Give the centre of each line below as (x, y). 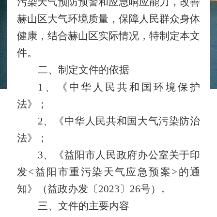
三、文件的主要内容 (83, 206)
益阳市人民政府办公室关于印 (132, 155)
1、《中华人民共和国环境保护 (119, 87)
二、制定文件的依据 (83, 70)
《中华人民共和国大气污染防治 (127, 121)
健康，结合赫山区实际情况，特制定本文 (108, 36)
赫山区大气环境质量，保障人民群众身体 (108, 19)
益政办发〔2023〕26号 (99, 189)
